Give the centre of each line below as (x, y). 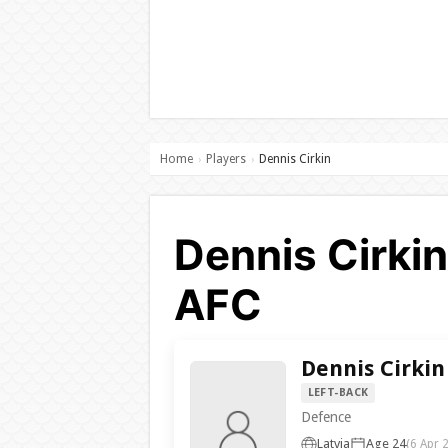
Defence (325, 417)
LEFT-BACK (338, 392)
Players (225, 159)
